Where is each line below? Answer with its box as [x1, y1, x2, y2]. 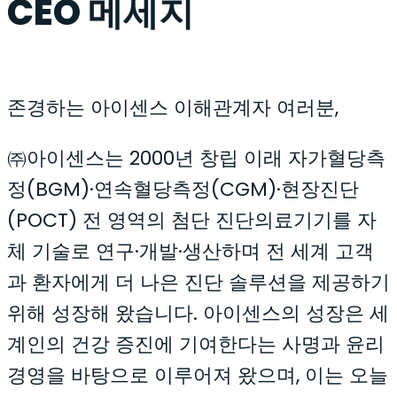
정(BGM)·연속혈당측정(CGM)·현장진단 [7, 175, 359, 203]
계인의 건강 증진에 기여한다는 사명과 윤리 [7, 331, 385, 358]
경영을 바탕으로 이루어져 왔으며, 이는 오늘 [7, 362, 388, 389]
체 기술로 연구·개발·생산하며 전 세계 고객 [7, 237, 374, 265]
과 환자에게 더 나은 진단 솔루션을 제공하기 [7, 269, 390, 296]
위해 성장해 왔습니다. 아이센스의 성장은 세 [7, 300, 389, 327]
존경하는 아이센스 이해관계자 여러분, [7, 94, 339, 121]
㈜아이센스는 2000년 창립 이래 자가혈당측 [7, 144, 385, 172]
